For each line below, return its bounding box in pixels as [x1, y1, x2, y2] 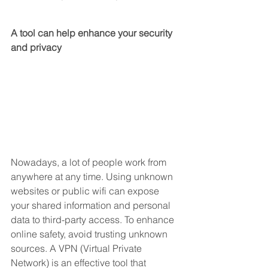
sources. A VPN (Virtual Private [11, 242, 144, 255]
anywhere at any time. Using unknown [11, 170, 175, 183]
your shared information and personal [11, 199, 173, 212]
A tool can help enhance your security [11, 27, 175, 39]
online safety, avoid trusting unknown [11, 228, 170, 240]
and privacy [11, 41, 62, 54]
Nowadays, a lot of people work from [11, 156, 169, 169]
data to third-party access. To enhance [11, 214, 176, 226]
